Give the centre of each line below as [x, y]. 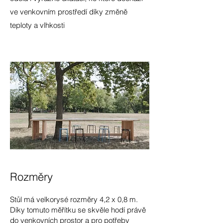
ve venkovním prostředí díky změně [69, 12]
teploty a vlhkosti [37, 25]
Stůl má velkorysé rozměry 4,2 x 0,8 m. [74, 199]
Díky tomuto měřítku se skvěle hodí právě [78, 210]
